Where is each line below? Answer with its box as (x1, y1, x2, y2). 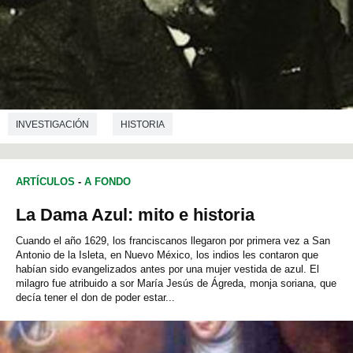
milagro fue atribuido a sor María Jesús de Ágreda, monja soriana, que (16, 277, 336, 290)
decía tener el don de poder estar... (16, 292, 175, 304)
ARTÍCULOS (16, 176, 75, 188)
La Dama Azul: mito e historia (16, 205, 255, 225)
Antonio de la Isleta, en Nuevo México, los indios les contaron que (16, 249, 318, 262)
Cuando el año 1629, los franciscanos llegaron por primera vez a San (16, 235, 330, 247)
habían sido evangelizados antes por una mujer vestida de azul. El (16, 263, 319, 276)
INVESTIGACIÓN (16, 119, 89, 131)
